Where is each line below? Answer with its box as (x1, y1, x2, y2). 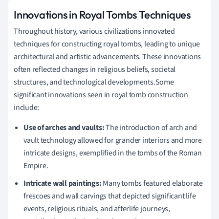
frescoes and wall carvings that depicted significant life (23, 190, 196, 201)
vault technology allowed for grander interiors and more (23, 134, 202, 146)
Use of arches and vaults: (23, 122, 105, 133)
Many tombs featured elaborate (101, 177, 203, 189)
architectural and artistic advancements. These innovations (14, 51, 201, 62)
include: (14, 102, 40, 113)
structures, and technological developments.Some (14, 76, 174, 88)
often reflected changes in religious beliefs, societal (14, 64, 176, 75)
